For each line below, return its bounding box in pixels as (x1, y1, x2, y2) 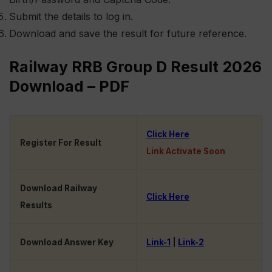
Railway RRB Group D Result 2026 (9, 58, 262, 76)
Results (20, 200, 52, 211)
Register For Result (20, 138, 101, 148)
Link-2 (178, 237, 204, 248)
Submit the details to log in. (9, 10, 133, 23)
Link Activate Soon (146, 146, 225, 157)
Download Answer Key (20, 237, 114, 248)
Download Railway (20, 183, 97, 194)
